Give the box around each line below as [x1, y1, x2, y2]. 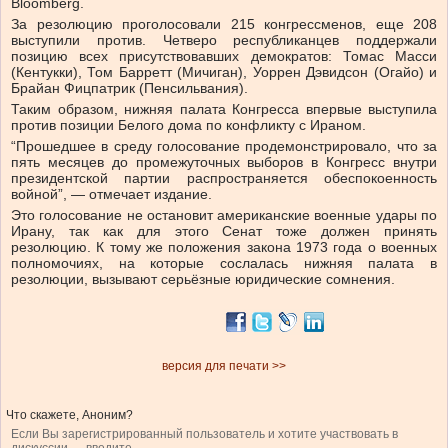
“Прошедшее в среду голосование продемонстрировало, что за [11, 138, 437, 155]
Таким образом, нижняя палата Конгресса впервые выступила [11, 101, 437, 118]
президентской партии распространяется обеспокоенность [11, 170, 437, 187]
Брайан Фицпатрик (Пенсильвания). [11, 80, 248, 97]
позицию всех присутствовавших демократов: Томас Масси [11, 48, 437, 65]
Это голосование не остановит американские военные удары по [11, 207, 437, 224]
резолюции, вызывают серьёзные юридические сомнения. [11, 271, 395, 288]
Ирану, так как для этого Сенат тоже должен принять [11, 223, 437, 240]
